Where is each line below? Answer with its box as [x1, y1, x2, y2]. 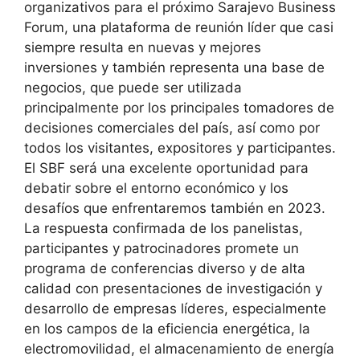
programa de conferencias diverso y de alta [24, 260, 305, 276]
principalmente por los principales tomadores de [24, 99, 334, 116]
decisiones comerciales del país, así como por [24, 119, 320, 136]
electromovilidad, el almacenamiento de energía [24, 340, 334, 357]
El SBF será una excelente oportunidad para [24, 159, 309, 176]
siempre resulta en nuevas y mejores [24, 39, 261, 55]
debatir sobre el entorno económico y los [24, 179, 288, 196]
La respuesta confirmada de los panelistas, [24, 219, 303, 236]
